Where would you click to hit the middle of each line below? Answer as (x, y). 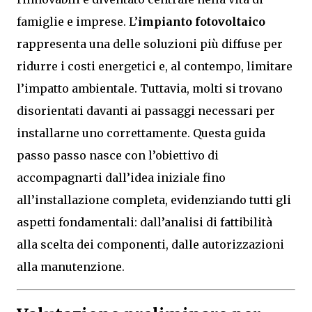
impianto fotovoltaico (202, 22)
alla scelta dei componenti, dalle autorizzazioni (150, 245)
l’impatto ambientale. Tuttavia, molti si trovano (150, 89)
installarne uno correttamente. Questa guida (141, 133)
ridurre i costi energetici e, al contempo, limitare (155, 67)
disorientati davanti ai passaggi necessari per (146, 111)
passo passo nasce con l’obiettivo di (118, 156)
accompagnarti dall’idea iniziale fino (121, 178)
